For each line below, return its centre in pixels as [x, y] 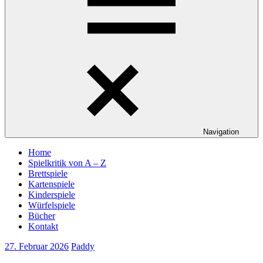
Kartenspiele [51, 184]
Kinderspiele [52, 195]
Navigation [221, 132]
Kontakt [43, 226]
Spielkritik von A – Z [67, 163]
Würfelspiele [52, 205]
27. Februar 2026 [37, 246]
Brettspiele [48, 173]
